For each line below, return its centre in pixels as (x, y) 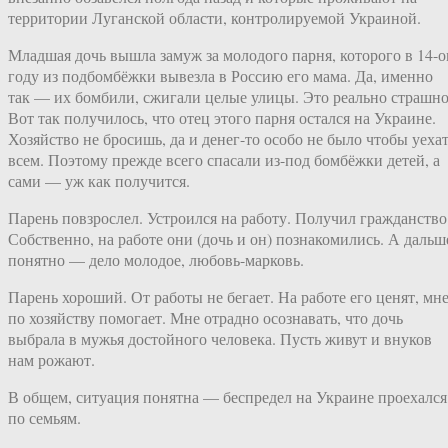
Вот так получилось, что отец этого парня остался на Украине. (222, 118)
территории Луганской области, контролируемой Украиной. (214, 18)
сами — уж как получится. (99, 181)
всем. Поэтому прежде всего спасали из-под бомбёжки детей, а (224, 160)
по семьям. (44, 418)
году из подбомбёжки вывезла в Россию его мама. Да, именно (220, 76)
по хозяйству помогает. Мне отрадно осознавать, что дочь (205, 318)
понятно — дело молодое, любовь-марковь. (156, 260)
